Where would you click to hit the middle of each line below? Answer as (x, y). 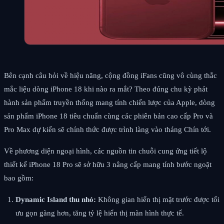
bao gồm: (19, 178)
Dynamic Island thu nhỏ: (55, 199)
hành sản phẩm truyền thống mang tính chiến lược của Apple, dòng (109, 102)
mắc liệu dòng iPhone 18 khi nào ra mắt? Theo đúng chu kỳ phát (106, 89)
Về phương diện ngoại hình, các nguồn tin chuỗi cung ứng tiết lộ (105, 151)
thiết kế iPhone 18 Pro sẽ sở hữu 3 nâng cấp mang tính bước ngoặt (108, 164)
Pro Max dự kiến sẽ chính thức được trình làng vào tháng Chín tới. (107, 129)
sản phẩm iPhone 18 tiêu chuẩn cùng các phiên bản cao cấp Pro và (108, 116)
